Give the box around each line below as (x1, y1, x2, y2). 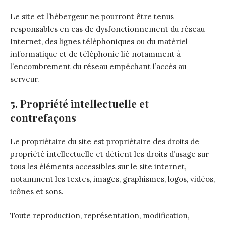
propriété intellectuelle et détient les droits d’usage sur (10, 149, 209, 159)
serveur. (10, 74, 39, 84)
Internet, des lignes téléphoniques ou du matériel (10, 37, 188, 46)
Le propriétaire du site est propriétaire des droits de (10, 137, 199, 146)
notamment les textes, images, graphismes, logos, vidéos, (10, 174, 215, 184)
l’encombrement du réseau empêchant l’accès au (10, 62, 186, 71)
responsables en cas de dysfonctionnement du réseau (10, 24, 205, 34)
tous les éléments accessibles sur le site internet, (10, 162, 186, 171)
